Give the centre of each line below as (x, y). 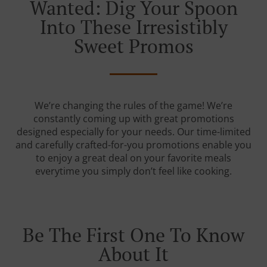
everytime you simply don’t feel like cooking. (133, 171)
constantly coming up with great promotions (133, 119)
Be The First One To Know (133, 235)
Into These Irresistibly (133, 27)
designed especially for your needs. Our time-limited (133, 132)
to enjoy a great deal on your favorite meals (133, 158)
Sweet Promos (133, 46)
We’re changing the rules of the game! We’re (133, 105)
